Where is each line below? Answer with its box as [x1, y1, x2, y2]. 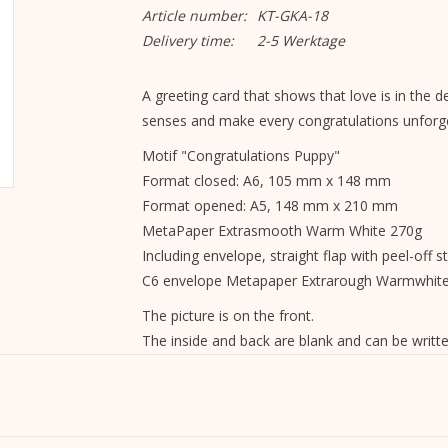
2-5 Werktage [256, 31, 345, 50]
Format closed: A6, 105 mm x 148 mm [141, 171, 391, 190]
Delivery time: [141, 31, 234, 50]
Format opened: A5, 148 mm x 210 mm [141, 196, 398, 215]
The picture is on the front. [141, 306, 314, 325]
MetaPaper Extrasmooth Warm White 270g [141, 221, 422, 240]
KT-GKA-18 [256, 6, 328, 25]
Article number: [141, 6, 247, 25]
